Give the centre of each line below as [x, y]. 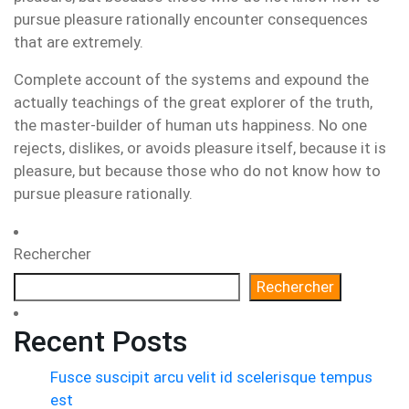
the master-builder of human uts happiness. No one [190, 125]
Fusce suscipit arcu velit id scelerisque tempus [211, 377]
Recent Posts [100, 341]
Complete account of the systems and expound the [191, 79]
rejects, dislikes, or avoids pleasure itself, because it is [200, 148]
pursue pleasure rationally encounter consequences [191, 19]
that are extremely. [79, 42]
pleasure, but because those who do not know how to [197, 171]
